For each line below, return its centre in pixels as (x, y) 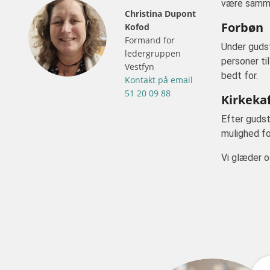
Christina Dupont (160, 14)
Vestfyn (140, 67)
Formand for (150, 40)
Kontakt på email (159, 80)
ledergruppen (153, 53)
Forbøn (242, 27)
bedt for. (240, 76)
